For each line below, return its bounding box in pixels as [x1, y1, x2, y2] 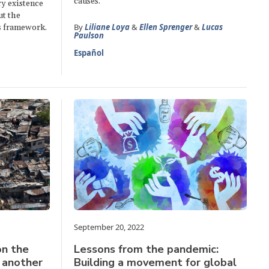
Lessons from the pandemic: [74, 242, 219, 257]
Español [74, 47, 104, 58]
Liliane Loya [85, 22, 130, 32]
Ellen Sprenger [139, 22, 193, 32]
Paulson [74, 30, 104, 41]
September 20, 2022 [74, 222, 145, 233]
